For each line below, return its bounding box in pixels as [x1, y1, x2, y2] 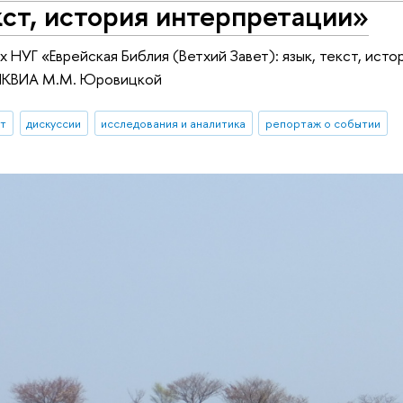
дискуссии [26, 114, 82, 131]
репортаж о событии [265, 114, 381, 131]
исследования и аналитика [101, 114, 246, 131]
